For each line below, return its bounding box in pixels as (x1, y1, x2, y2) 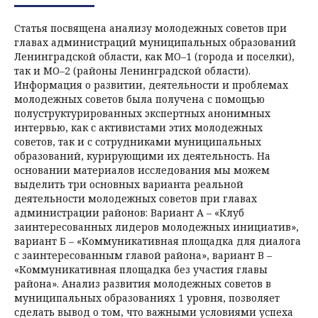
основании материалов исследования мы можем (14, 163, 270, 177)
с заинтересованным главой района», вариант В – (14, 248, 272, 262)
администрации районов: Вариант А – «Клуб (14, 205, 244, 219)
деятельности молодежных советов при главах (14, 191, 257, 205)
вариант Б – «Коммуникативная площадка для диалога (14, 234, 301, 248)
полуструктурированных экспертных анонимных (14, 106, 270, 120)
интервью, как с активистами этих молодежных (14, 120, 263, 134)
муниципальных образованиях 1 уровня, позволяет (14, 290, 280, 305)
